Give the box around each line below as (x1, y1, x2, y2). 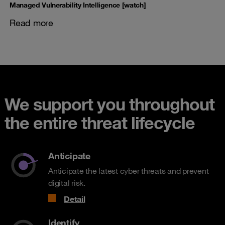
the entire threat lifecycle (5, 112, 195, 133)
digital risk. (48, 178, 85, 188)
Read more (10, 17, 53, 28)
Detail (64, 194, 85, 204)
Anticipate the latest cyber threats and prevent (48, 166, 209, 176)
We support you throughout (5, 93, 214, 115)
